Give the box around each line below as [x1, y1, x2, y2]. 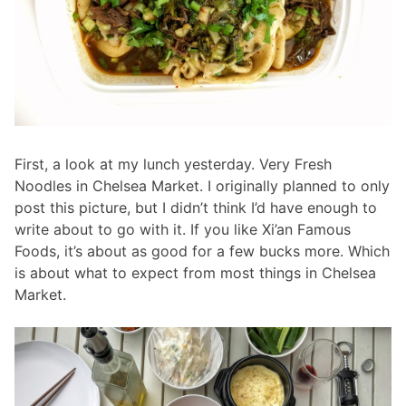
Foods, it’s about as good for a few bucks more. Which [14, 241, 390, 260]
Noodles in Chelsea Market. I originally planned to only [14, 176, 390, 195]
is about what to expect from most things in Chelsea [14, 263, 376, 282]
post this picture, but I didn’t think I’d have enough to [14, 198, 377, 217]
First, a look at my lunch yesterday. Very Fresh [14, 154, 332, 173]
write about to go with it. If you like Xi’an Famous [14, 219, 351, 238]
